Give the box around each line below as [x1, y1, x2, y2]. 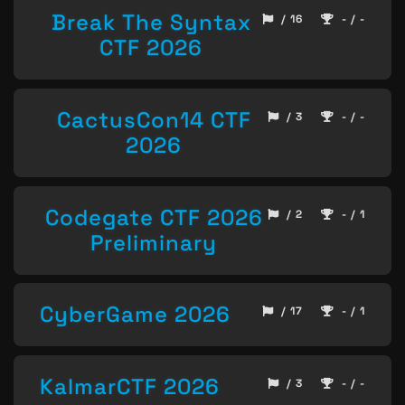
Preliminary [90, 228, 217, 257]
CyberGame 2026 [40, 300, 231, 329]
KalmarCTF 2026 [40, 372, 220, 400]
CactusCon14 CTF [56, 106, 251, 135]
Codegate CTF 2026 [44, 202, 263, 231]
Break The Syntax [51, 8, 251, 37]
